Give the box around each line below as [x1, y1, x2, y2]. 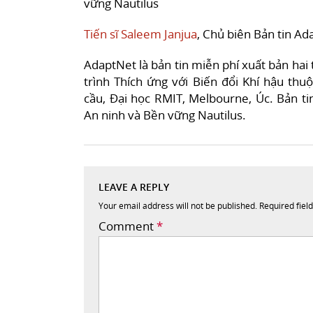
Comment [99, 217, 156, 234]
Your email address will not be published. [99, 199, 257, 212]
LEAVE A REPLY [99, 180, 169, 194]
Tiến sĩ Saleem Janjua [84, 25, 197, 42]
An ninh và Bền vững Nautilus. [84, 106, 246, 123]
